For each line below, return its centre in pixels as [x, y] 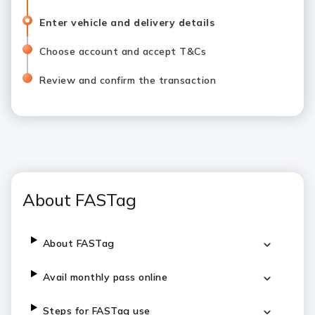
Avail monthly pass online [105, 277]
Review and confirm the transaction [128, 80]
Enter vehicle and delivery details [127, 22]
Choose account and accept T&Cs [123, 51]
